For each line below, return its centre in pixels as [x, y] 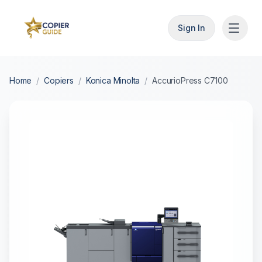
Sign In [192, 28]
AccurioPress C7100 [190, 80]
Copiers [59, 80]
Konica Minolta [113, 80]
